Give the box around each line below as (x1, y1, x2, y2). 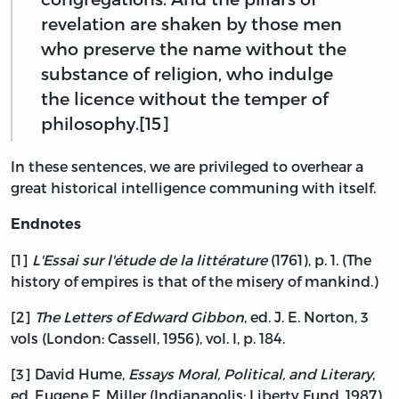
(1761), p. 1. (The (267, 251, 371, 269)
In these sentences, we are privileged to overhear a (11, 158, 363, 175)
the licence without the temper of (41, 88, 329, 110)
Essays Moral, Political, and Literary (128, 365, 372, 383)
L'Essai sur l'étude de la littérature (32, 251, 267, 269)
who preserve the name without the (41, 38, 346, 60)
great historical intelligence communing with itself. (11, 179, 376, 197)
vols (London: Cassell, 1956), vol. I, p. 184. (11, 330, 285, 347)
